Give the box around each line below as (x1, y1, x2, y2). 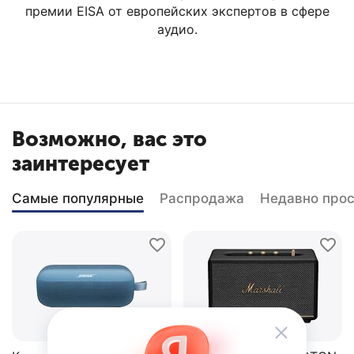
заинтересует (12, 152, 149, 177)
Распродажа (160, 190, 244, 207)
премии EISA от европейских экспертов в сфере (24, 3, 330, 20)
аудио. (156, 21, 198, 38)
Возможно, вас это (12, 127, 207, 153)
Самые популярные (12, 190, 144, 207)
